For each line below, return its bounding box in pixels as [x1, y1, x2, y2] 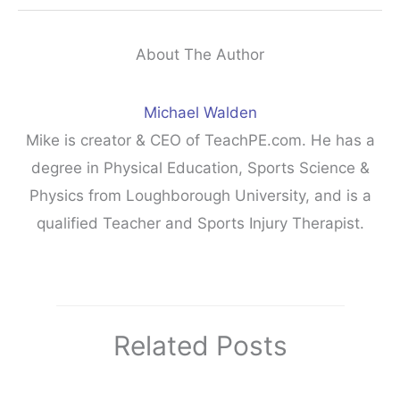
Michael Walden [143, 103, 257, 121]
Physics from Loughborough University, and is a [29, 186, 371, 204]
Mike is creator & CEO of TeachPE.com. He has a [25, 130, 375, 149]
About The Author [136, 45, 264, 63]
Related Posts [112, 329, 287, 362]
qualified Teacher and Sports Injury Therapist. [36, 213, 364, 232]
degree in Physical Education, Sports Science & [30, 158, 370, 177]
